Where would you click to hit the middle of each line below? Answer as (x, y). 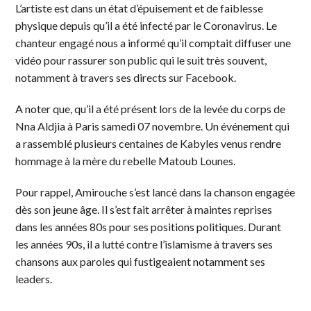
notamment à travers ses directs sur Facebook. (126, 77)
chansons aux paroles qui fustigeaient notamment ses (141, 261)
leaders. (34, 278)
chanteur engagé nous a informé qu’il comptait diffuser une (153, 42)
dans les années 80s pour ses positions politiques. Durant (149, 226)
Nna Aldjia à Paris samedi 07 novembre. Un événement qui (153, 126)
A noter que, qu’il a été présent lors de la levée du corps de (151, 108)
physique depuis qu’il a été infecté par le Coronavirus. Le (146, 25)
